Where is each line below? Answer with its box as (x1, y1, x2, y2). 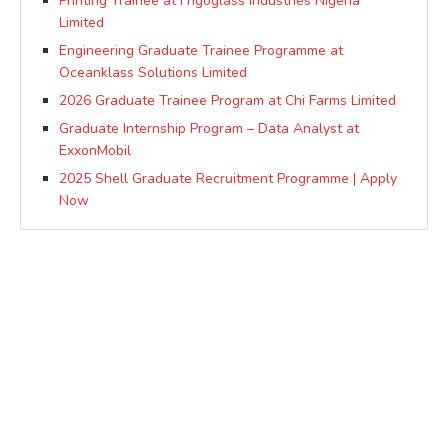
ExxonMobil (59, 140, 131, 160)
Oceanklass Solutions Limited (59, 62, 247, 82)
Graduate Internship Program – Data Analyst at (59, 118, 359, 138)
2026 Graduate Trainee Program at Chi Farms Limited (59, 90, 396, 110)
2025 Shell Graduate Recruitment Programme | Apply (59, 168, 397, 188)
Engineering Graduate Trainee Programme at (59, 40, 343, 60)
